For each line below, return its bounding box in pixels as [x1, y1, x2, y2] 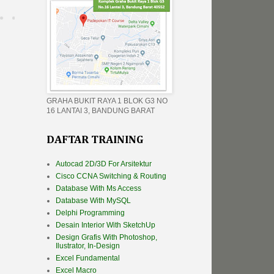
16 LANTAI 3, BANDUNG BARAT [46, 106, 155, 116]
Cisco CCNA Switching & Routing [56, 172, 166, 181]
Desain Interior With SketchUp [56, 221, 155, 230]
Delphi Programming [56, 209, 125, 218]
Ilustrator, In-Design [56, 242, 120, 251]
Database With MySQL [56, 196, 131, 206]
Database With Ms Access [56, 184, 141, 193]
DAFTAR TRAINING [46, 135, 144, 146]
